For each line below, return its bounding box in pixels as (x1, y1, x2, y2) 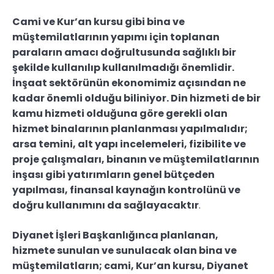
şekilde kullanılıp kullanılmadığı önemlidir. (12, 61, 234, 75)
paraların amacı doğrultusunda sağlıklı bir (12, 45, 236, 60)
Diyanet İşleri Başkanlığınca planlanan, (12, 228, 218, 243)
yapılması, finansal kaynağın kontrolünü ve (12, 183, 240, 198)
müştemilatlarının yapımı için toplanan (12, 30, 220, 45)
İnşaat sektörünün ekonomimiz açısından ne (12, 76, 246, 91)
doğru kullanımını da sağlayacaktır (12, 198, 199, 213)
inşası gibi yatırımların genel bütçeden (12, 168, 215, 182)
